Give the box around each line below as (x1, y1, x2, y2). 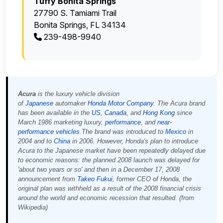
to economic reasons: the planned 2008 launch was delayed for (18, 156, 200, 164)
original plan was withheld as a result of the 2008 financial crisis (18, 185, 201, 193)
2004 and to (18, 137, 54, 145)
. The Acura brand (153, 100, 205, 108)
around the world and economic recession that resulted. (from (18, 194, 194, 202)
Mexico (165, 128, 186, 136)
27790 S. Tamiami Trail (34, 8, 116, 18)
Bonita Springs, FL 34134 (34, 20, 126, 30)
